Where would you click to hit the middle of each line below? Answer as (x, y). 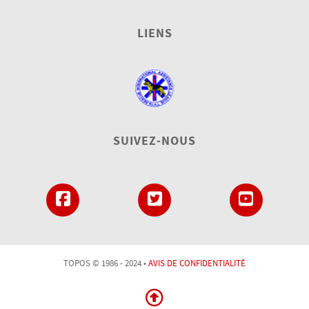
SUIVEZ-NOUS (154, 141)
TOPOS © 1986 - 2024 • (106, 263)
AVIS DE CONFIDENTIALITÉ (197, 263)
